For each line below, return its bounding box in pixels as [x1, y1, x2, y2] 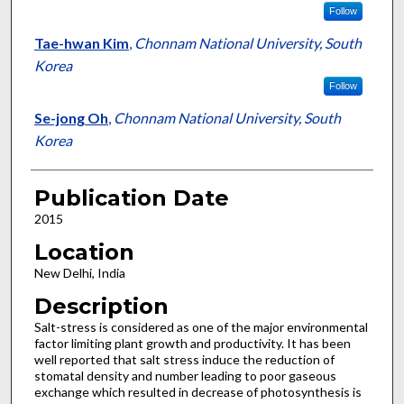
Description [33, 292, 169, 319]
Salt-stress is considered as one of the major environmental [33, 318, 368, 335]
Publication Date [33, 185, 229, 212]
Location [33, 238, 134, 265]
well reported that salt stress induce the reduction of [33, 351, 335, 367]
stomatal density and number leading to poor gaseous [33, 367, 336, 383]
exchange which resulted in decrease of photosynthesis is [33, 383, 362, 399]
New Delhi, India [33, 264, 125, 280]
